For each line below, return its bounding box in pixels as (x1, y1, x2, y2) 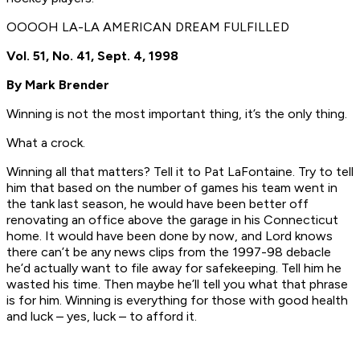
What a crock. (6, 135, 85, 151)
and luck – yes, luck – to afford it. (6, 309, 197, 325)
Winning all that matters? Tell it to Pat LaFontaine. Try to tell (6, 164, 354, 180)
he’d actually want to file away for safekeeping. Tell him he (6, 260, 342, 276)
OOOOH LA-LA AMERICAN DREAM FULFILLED (6, 19, 289, 35)
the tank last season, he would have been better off (6, 196, 309, 212)
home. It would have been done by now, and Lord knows (6, 228, 333, 244)
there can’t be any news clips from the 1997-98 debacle (6, 244, 331, 260)
